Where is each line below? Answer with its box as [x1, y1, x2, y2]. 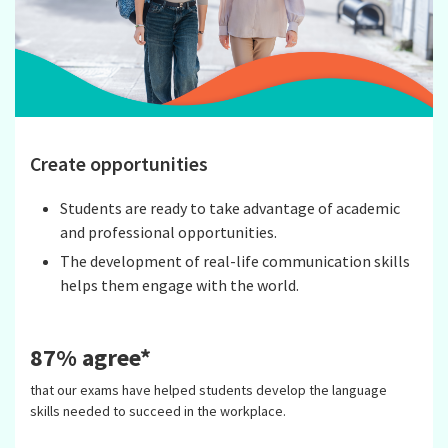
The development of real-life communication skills [59, 250, 410, 271]
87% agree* [30, 342, 151, 374]
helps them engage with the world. [59, 274, 299, 295]
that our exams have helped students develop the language [30, 381, 387, 400]
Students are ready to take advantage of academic [59, 197, 400, 218]
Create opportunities [30, 151, 208, 176]
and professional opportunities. [59, 221, 277, 242]
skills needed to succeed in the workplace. [30, 402, 286, 421]
